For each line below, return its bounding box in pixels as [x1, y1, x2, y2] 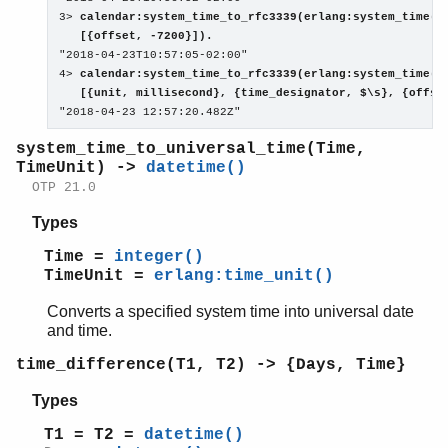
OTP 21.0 [32, 180, 96, 196]
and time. [47, 322, 112, 340]
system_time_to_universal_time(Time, [16, 140, 366, 159]
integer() [114, 248, 204, 267]
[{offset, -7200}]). [59, 30, 214, 43]
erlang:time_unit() [154, 267, 334, 286]
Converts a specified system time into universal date [47, 303, 414, 321]
